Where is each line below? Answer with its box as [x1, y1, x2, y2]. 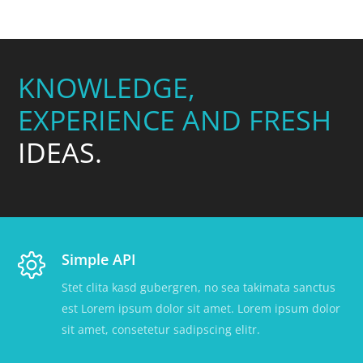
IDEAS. [18, 134, 103, 171]
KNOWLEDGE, [18, 69, 196, 106]
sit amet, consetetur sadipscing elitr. [62, 322, 261, 337]
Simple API [62, 250, 137, 269]
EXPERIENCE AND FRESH [18, 101, 332, 139]
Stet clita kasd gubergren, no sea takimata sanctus [62, 280, 336, 295]
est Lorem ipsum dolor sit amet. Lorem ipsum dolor [62, 301, 341, 316]
